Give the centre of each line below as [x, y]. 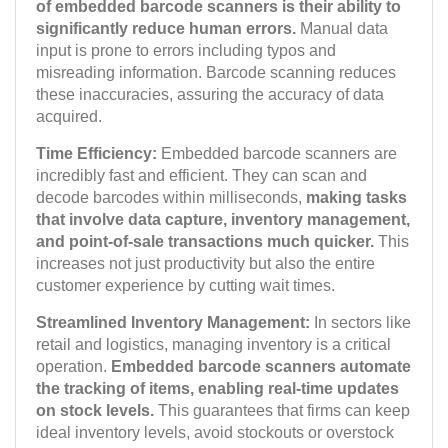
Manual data [344, 29]
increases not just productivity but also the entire [205, 264]
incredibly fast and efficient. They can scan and [201, 176]
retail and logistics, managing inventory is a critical [213, 345]
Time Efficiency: [98, 154]
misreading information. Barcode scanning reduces [216, 73]
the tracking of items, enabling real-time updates [217, 389]
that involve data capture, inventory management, [223, 220]
